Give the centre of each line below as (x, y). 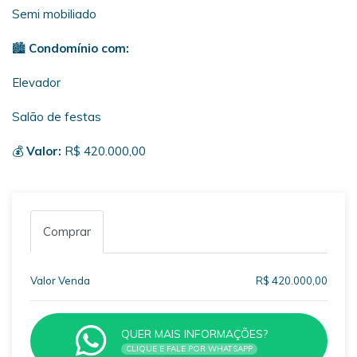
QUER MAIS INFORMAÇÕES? (194, 334)
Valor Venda (60, 281)
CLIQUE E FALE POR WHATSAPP (189, 349)
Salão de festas (57, 117)
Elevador (36, 83)
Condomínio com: (79, 49)
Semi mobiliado (54, 14)
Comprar (67, 232)
